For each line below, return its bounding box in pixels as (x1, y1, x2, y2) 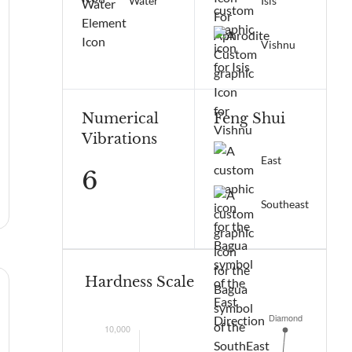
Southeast (260, 197, 309, 211)
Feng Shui (213, 110, 285, 127)
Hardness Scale (85, 273, 194, 291)
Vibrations (82, 130, 157, 148)
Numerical (82, 110, 159, 127)
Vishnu (260, 38, 295, 51)
